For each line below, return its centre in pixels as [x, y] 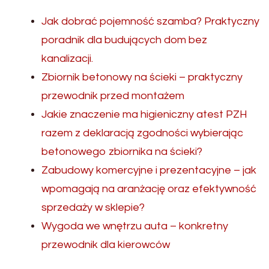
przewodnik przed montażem [113, 96]
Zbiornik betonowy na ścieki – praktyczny [142, 77]
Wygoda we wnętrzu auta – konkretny [135, 226]
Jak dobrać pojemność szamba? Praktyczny [150, 22]
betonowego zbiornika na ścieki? [122, 152]
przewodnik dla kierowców [106, 245]
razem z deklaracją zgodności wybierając [142, 133]
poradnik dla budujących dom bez [124, 40]
